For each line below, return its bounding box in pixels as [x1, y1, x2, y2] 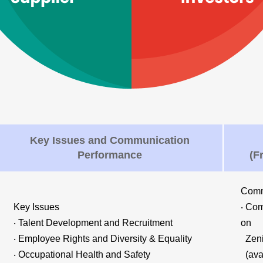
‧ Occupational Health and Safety [14, 249, 151, 259]
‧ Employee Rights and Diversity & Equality [14, 234, 193, 244]
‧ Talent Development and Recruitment [14, 218, 173, 228]
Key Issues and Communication [29, 134, 190, 146]
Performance [77, 149, 142, 161]
